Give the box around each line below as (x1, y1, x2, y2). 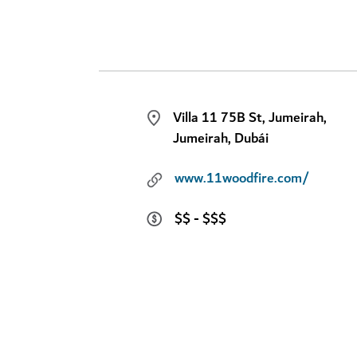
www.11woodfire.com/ (175, 167, 310, 191)
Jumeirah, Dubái (173, 126, 269, 151)
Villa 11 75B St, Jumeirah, (173, 105, 328, 130)
